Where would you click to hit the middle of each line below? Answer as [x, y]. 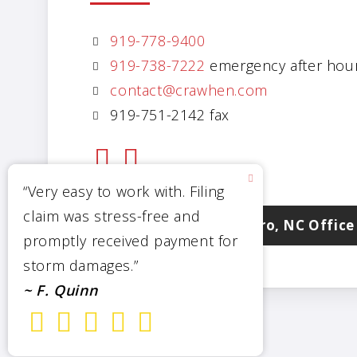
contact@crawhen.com [189, 90]
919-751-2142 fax [167, 115]
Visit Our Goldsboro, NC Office [245, 226]
